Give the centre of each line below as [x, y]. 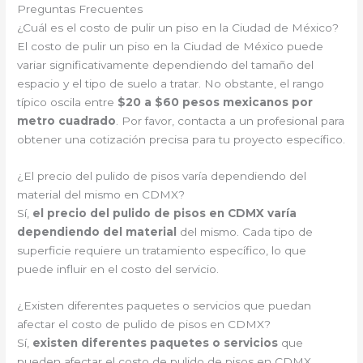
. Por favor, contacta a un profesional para [231, 121]
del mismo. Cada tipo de [245, 232]
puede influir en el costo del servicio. [118, 269]
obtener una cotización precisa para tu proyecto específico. [181, 140]
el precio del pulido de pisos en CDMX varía [165, 214]
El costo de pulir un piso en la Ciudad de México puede [171, 47]
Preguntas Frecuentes [80, 9]
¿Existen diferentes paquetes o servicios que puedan [164, 305]
